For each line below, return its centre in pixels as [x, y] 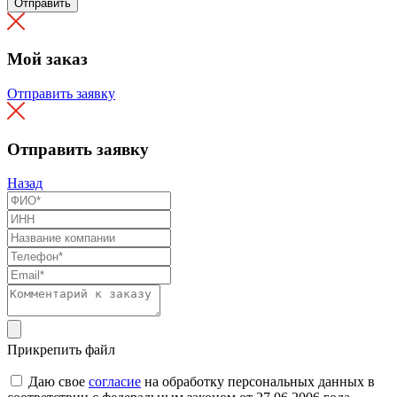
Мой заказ [47, 59]
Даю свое [58, 382]
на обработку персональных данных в [258, 382]
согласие [115, 382]
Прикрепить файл [61, 350]
